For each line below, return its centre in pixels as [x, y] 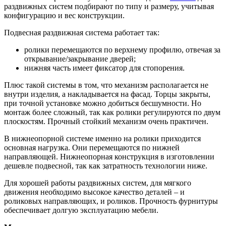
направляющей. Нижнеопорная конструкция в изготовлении [109, 156]
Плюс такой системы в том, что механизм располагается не [106, 85]
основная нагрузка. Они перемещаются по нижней [92, 147]
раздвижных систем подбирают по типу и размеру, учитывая [109, 6]
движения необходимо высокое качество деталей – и [94, 192]
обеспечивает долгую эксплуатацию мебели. [81, 210]
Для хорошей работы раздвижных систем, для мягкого [98, 183]
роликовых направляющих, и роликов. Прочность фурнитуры [111, 201]
